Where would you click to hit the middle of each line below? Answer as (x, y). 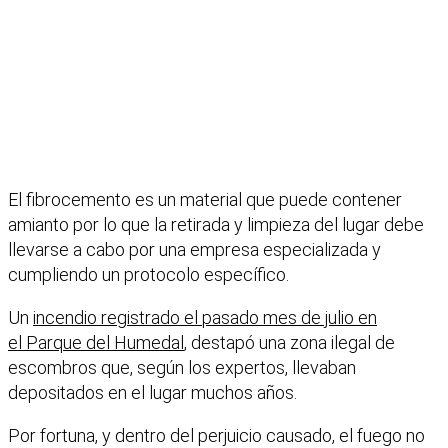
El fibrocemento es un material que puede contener (205, 200)
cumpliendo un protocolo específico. (148, 275)
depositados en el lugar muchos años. (152, 393)
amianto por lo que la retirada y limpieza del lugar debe (216, 225)
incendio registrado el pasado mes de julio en (205, 318)
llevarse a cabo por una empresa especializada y (194, 250)
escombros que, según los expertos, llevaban (182, 368)
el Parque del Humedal (96, 343)
